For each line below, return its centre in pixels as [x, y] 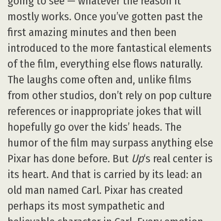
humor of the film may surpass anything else [110, 143]
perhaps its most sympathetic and [86, 206]
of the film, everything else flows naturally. [105, 64]
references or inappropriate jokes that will [104, 111]
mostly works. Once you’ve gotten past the [105, 16]
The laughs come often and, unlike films [99, 79]
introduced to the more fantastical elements [110, 48]
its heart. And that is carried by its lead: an [105, 174]
